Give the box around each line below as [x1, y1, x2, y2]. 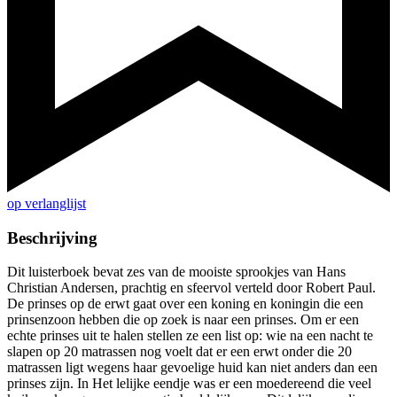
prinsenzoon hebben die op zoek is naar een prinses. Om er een [7, 312, 359, 328]
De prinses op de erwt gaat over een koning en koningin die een [7, 296, 363, 312]
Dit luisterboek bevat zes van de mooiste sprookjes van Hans [7, 264, 346, 280]
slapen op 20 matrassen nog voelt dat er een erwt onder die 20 [7, 344, 352, 360]
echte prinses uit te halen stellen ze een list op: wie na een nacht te [7, 328, 373, 344]
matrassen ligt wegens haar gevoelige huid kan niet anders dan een [7, 360, 378, 376]
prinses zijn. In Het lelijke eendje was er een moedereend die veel [7, 376, 371, 392]
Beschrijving [7, 228, 97, 247]
